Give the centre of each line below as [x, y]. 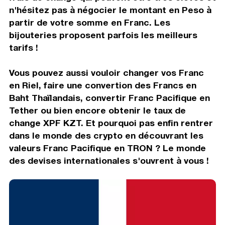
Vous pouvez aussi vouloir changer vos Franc [106, 72]
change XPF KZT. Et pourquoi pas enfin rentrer [111, 123]
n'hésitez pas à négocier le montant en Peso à [110, 10]
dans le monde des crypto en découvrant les [106, 135]
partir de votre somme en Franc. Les [89, 22]
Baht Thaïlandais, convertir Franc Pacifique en [109, 97]
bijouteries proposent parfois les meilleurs [103, 35]
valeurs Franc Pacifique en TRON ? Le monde [107, 148]
